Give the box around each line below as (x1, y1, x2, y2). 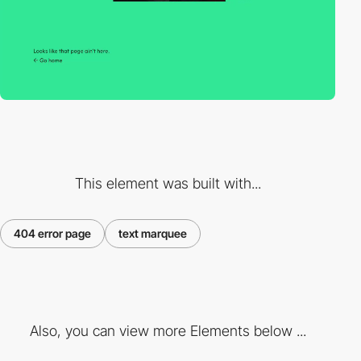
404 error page (14, 226, 91, 240)
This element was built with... (74, 174, 261, 192)
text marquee (118, 226, 187, 240)
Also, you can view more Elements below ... (29, 322, 306, 340)
